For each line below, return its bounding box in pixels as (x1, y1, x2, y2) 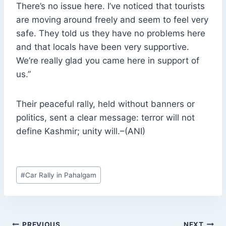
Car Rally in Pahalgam (25, 171, 97, 179)
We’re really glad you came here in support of (16, 55, 199, 66)
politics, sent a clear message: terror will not (16, 112, 195, 123)
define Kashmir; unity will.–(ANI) (16, 126, 145, 137)
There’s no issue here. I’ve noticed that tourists (16, 1, 205, 12)
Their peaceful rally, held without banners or (16, 99, 195, 109)
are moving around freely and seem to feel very (16, 15, 208, 25)
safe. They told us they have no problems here (16, 28, 205, 39)
